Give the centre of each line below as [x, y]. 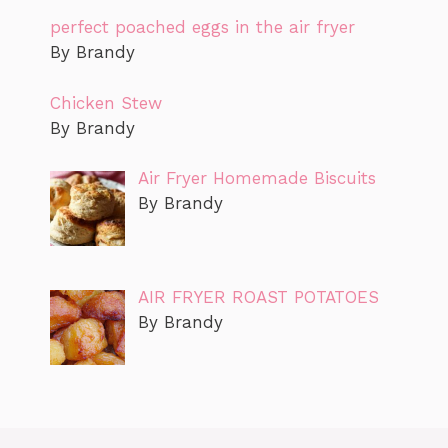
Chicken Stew [106, 102]
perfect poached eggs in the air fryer [202, 27]
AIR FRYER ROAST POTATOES [258, 296]
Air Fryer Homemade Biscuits [256, 178]
